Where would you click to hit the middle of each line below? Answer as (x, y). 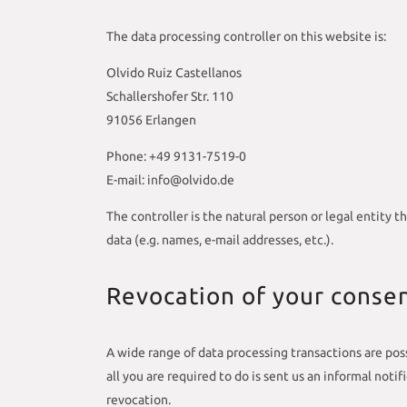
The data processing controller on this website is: (246, 36)
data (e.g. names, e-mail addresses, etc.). (220, 239)
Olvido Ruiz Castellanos (174, 72)
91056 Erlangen (151, 119)
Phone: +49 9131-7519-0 (176, 156)
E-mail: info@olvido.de (170, 179)
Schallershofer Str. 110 (170, 96)
